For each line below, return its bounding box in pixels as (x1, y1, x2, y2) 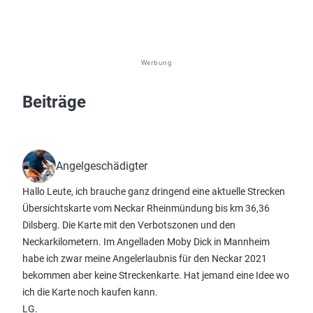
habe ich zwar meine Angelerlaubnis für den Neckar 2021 (22, 253, 267, 264)
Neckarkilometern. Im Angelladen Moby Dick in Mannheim (22, 236, 270, 247)
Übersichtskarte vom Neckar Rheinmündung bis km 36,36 (22, 203, 270, 214)
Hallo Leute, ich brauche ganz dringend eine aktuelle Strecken (22, 186, 285, 197)
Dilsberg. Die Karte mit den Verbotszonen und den (22, 219, 235, 231)
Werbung (140, 58, 173, 67)
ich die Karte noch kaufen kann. (22, 286, 158, 298)
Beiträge (22, 92, 86, 112)
